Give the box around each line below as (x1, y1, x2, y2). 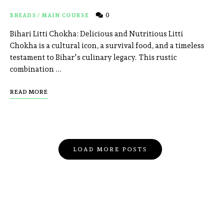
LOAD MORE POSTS (73, 146, 147, 153)
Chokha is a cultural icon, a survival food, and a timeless (10, 41, 204, 51)
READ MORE (10, 88, 48, 96)
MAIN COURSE (41, 12, 89, 19)
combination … (10, 65, 62, 74)
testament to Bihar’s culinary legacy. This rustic (10, 53, 177, 62)
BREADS (10, 12, 36, 19)
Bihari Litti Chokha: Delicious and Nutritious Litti (10, 29, 183, 39)
